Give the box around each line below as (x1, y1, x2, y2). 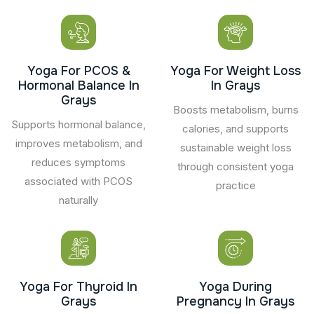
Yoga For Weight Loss (170, 62, 301, 78)
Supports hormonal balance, (11, 117, 146, 131)
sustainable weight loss (179, 140, 292, 154)
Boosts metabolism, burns (172, 102, 299, 116)
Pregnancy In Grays (177, 293, 294, 309)
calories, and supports (182, 121, 289, 135)
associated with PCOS (25, 174, 132, 188)
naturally (59, 193, 98, 207)
